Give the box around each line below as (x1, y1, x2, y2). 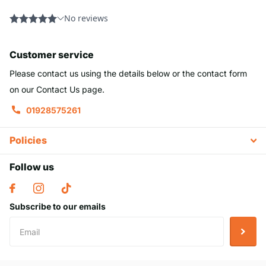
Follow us (9, 161, 54, 173)
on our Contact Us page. (9, 84, 104, 94)
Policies (9, 134, 47, 147)
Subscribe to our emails (9, 201, 106, 212)
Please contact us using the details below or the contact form (9, 68, 247, 78)
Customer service (9, 48, 94, 61)
